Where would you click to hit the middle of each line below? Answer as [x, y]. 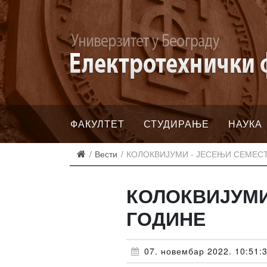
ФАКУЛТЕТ [97, 124]
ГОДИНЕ [166, 218]
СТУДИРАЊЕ [176, 124]
